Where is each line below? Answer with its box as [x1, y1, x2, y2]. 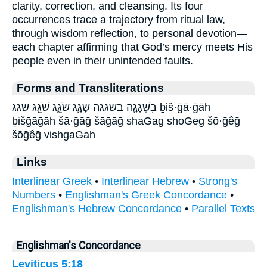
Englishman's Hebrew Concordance [12, 203, 182, 215]
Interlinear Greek [12, 175, 92, 188]
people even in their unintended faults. [12, 55, 193, 67]
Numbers [12, 189, 55, 201]
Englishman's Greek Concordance [65, 189, 227, 201]
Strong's [198, 175, 237, 188]
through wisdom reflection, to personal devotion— [12, 27, 247, 40]
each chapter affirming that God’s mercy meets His [12, 41, 253, 54]
